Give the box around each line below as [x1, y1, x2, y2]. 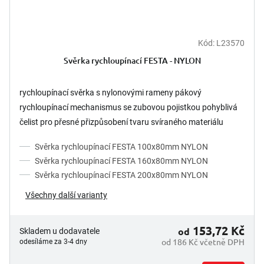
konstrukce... [19, 131, 67, 141]
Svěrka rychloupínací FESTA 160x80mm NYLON [35, 156, 208, 166]
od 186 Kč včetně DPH [161, 236, 245, 247]
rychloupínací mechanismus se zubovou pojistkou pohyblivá [19, 102, 237, 112]
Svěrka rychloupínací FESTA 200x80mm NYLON [35, 170, 208, 180]
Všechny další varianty [25, 190, 107, 200]
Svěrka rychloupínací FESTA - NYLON [63, 54, 201, 66]
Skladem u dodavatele [19, 226, 100, 236]
